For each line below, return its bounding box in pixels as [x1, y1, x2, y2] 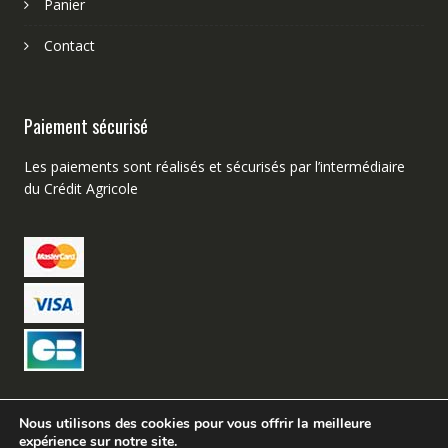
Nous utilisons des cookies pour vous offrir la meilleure [19, 414, 371, 433]
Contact [43, 36, 95, 56]
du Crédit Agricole [23, 179, 138, 199]
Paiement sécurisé [23, 113, 148, 140]
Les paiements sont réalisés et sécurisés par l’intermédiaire [23, 157, 405, 177]
